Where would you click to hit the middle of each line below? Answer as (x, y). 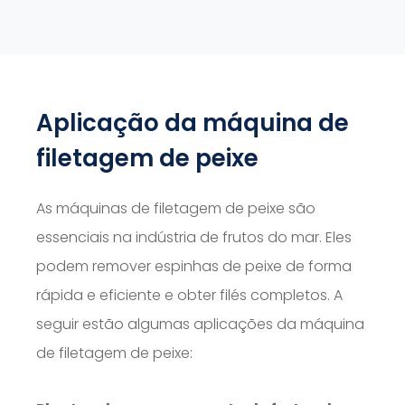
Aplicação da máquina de (193, 123)
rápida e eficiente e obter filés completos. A (189, 296)
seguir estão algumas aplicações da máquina (200, 325)
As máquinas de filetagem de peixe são (176, 209)
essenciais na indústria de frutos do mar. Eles (194, 238)
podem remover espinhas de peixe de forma (194, 267)
